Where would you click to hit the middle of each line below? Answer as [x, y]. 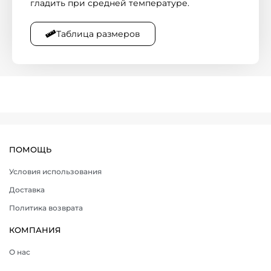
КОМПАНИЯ [35, 230]
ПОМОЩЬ [30, 149]
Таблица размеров [98, 34]
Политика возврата [46, 208]
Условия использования [55, 171]
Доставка [27, 190]
